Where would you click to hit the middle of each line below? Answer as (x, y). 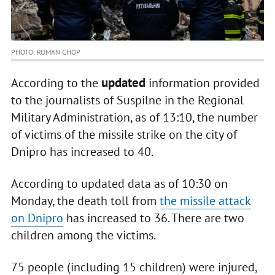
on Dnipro (37, 218)
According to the (56, 83)
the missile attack (205, 201)
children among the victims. (83, 235)
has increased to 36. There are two (153, 218)
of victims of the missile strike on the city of (124, 135)
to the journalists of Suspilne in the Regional (127, 100)
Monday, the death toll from (85, 201)
